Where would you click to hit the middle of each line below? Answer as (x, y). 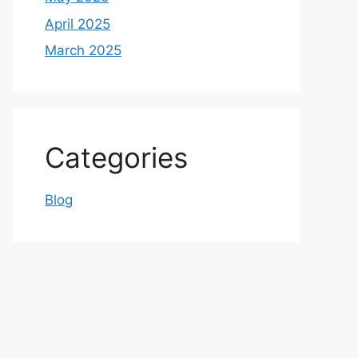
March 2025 (83, 50)
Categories (116, 157)
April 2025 (78, 24)
